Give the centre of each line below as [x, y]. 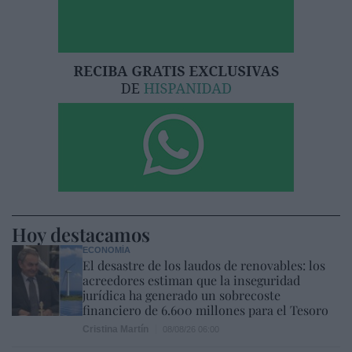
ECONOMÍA [106, 249]
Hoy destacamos [81, 234]
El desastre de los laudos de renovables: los [204, 265]
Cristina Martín [115, 329]
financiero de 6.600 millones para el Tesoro [205, 310]
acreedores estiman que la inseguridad [191, 280]
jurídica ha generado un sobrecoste [181, 295]
